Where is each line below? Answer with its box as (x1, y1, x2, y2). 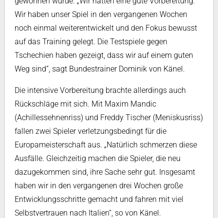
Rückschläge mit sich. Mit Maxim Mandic (15, 99, 156, 109)
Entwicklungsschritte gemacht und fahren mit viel (15, 195, 183, 204)
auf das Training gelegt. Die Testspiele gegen (15, 37, 167, 46)
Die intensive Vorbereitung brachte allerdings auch (15, 86, 186, 95)
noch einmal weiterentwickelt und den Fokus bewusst (15, 23, 197, 33)
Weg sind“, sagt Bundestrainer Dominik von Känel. (15, 64, 185, 73)
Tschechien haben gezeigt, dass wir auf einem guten (15, 51, 193, 60)
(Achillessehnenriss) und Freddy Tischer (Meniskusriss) (15, 113, 203, 122)
